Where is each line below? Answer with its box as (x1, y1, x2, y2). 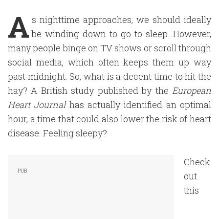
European (172, 85, 211, 96)
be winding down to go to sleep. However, (32, 28, 211, 40)
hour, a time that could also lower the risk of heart (8, 113, 211, 125)
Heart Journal (8, 99, 66, 110)
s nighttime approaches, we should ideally (32, 14, 211, 25)
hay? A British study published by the (8, 85, 172, 96)
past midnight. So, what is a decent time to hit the (8, 70, 211, 82)
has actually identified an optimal (66, 99, 212, 110)
